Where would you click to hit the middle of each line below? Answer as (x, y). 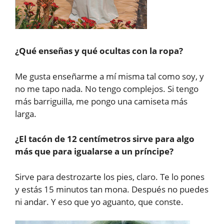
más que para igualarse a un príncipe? (94, 151)
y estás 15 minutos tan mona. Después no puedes (112, 189)
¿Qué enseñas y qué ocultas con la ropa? (99, 51)
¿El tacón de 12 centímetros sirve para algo (105, 139)
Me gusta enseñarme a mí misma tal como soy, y (109, 76)
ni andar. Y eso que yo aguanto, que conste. (99, 201)
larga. (26, 113)
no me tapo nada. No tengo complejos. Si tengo (107, 88)
